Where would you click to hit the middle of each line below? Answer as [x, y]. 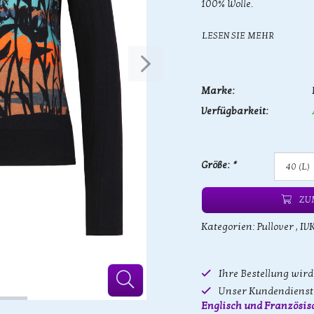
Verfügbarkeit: [235, 111]
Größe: [217, 165]
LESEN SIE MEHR [238, 35]
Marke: [218, 91]
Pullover [275, 227]
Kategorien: [229, 227]
